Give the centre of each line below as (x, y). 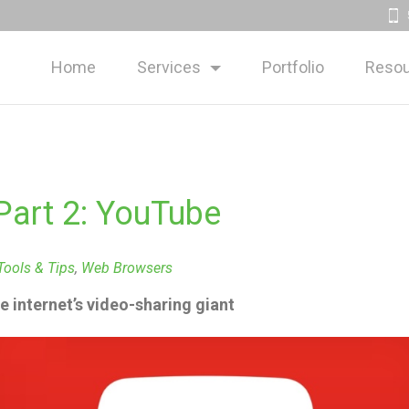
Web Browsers (127, 268)
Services (168, 67)
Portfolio (293, 67)
